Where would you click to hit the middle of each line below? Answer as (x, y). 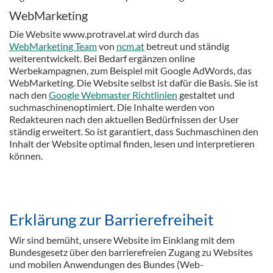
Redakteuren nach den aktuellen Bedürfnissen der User (124, 119)
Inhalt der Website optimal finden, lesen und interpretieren (132, 144)
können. (26, 156)
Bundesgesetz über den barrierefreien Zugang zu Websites (131, 252)
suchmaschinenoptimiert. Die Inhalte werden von (112, 107)
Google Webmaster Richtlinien (113, 95)
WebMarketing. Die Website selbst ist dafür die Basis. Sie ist (134, 83)
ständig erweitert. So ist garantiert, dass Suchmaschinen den (134, 132)
